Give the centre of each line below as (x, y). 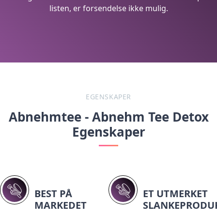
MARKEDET (61, 205)
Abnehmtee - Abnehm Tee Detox (108, 116)
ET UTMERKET (175, 193)
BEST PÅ (53, 193)
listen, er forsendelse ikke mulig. (108, 8)
